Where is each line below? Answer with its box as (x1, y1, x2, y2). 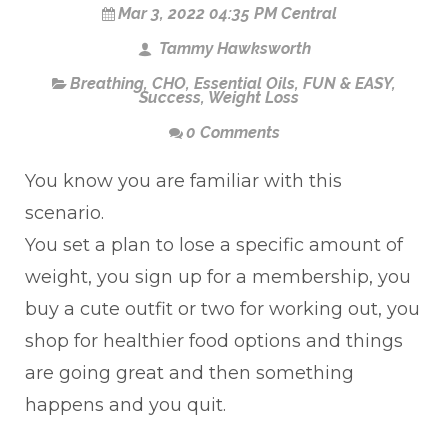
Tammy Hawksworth (154, 39, 311, 59)
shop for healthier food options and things (25, 330, 403, 353)
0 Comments (185, 123, 280, 143)
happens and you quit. (25, 394, 226, 417)
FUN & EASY (303, 74, 392, 94)
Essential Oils (194, 74, 295, 94)
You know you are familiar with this (25, 170, 342, 193)
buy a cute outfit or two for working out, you (25, 298, 420, 321)
